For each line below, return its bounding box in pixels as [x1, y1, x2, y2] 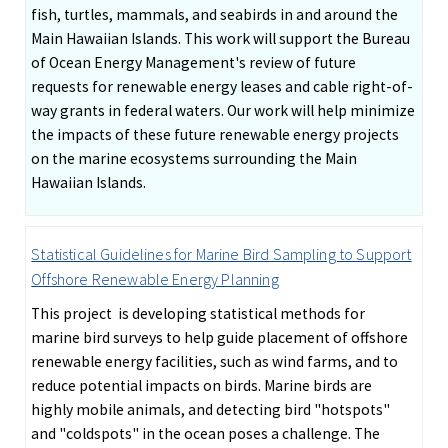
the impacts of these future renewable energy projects [31, 124, 400, 144]
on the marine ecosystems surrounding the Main [31, 148, 358, 168]
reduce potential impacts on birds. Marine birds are [31, 376, 373, 396]
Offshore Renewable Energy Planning [31, 269, 279, 290]
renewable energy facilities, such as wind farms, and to [31, 352, 399, 372]
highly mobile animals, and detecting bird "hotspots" [31, 400, 391, 420]
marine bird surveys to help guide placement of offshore [31, 328, 409, 348]
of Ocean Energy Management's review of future [31, 52, 357, 72]
